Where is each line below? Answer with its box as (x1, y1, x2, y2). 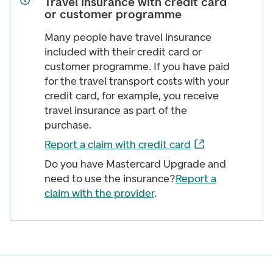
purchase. (44, 118, 91, 132)
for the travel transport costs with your (44, 74, 229, 88)
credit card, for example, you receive (44, 89, 219, 102)
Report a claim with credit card (44, 138, 191, 151)
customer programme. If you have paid (44, 60, 230, 73)
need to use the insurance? (44, 172, 175, 185)
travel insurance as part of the (44, 104, 187, 117)
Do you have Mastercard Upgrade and (44, 157, 226, 171)
